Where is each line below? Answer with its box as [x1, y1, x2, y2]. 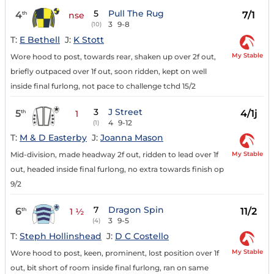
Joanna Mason [100, 132, 163, 144]
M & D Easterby [20, 132, 87, 144]
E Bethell [20, 34, 60, 45]
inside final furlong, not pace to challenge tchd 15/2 [10, 81, 196, 91]
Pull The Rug [108, 8, 165, 20]
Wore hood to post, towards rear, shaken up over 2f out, [10, 51, 216, 61]
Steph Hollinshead [20, 231, 102, 242]
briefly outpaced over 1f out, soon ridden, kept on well [10, 66, 207, 76]
